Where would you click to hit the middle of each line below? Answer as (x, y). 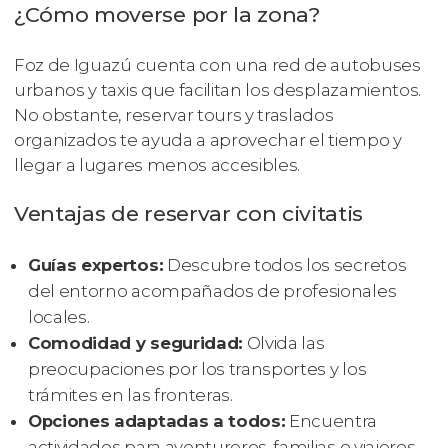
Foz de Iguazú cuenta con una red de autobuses (217, 64)
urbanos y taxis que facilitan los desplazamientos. (217, 89)
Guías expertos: (96, 264)
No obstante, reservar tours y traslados (174, 114)
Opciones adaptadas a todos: (157, 420)
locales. (59, 316)
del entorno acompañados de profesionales (212, 290)
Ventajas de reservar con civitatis (189, 213)
